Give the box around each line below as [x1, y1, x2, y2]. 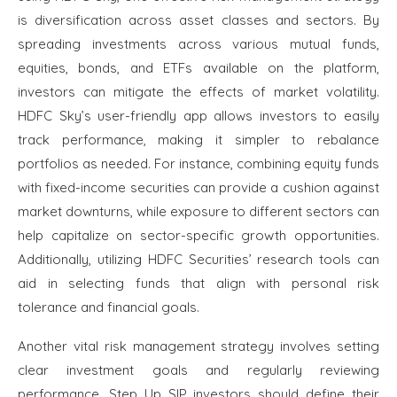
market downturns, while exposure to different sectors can [18, 203, 379, 221]
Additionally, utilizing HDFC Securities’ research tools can [18, 251, 379, 269]
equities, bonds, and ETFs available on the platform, [18, 59, 379, 77]
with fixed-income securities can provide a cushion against [18, 179, 379, 197]
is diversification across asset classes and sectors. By [18, 12, 379, 29]
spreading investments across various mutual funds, [18, 35, 379, 53]
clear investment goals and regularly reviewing [18, 362, 379, 379]
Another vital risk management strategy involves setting [18, 338, 379, 355]
